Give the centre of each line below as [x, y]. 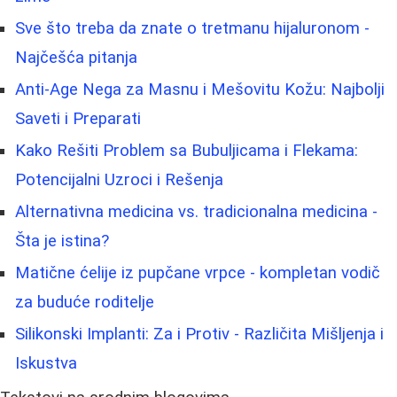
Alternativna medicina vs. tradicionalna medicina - [196, 212]
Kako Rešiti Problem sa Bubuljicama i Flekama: [187, 151]
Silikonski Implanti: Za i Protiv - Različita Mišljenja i [199, 335]
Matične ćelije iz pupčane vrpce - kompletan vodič [198, 273]
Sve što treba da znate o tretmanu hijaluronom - [192, 29]
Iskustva [46, 364]
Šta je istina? [62, 241]
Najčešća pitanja [76, 58]
